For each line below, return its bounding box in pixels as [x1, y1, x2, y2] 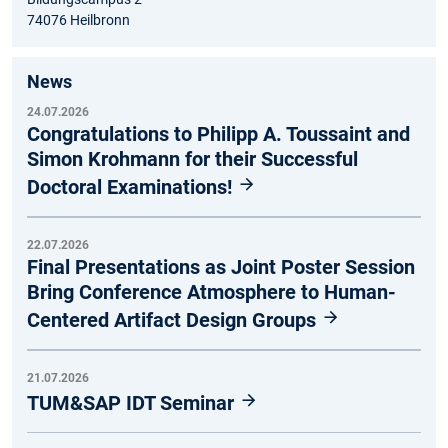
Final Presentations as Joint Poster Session [27, 254, 415, 279]
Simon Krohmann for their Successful [27, 147, 358, 172]
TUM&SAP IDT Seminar [27, 390, 239, 415]
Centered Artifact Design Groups [27, 307, 321, 332]
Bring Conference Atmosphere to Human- [27, 279, 396, 304]
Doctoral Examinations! [27, 175, 237, 200]
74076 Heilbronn [27, 12, 130, 29]
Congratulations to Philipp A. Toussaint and [27, 122, 410, 147]
